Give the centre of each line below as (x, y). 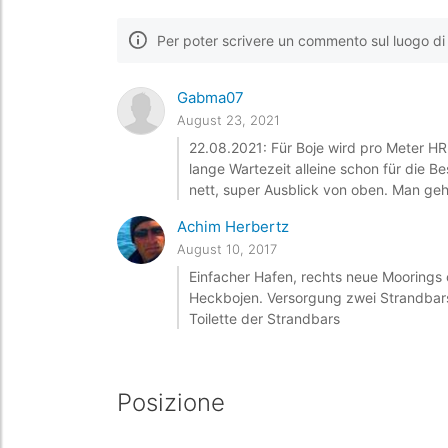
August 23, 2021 (228, 120)
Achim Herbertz (233, 226)
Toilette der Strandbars (264, 318)
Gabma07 (210, 97)
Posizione (171, 402)
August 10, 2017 (227, 249)
